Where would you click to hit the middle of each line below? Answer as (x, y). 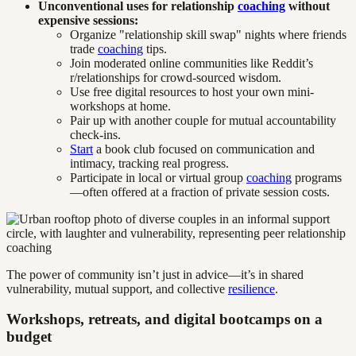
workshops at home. (120, 106)
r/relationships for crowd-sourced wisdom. (176, 77)
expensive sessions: (88, 20)
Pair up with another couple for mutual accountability (203, 120)
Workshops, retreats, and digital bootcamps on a (164, 319)
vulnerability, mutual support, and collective (117, 288)
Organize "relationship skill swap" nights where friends (208, 34)
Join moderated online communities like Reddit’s (192, 63)
